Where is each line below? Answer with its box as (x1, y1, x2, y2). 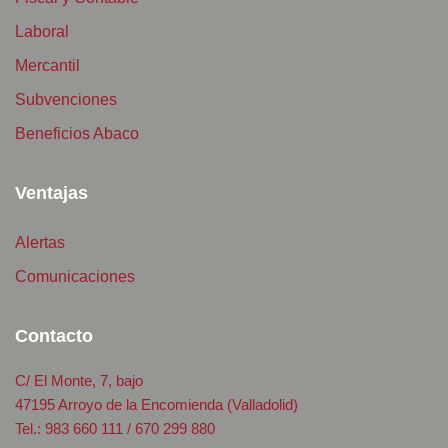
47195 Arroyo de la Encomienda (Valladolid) (15, 395, 298, 413)
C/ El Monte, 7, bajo (15, 371, 143, 389)
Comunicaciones (15, 267, 135, 285)
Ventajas (15, 182, 88, 203)
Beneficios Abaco (15, 124, 139, 142)
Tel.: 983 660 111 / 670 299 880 (15, 419, 215, 437)
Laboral (15, 22, 69, 40)
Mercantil (15, 56, 80, 74)
